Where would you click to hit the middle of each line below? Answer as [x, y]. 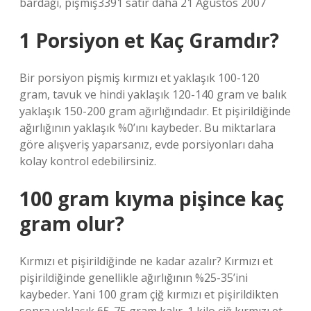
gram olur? [72, 224]
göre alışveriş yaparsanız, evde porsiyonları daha [146, 144]
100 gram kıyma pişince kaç [152, 199]
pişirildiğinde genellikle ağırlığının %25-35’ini [134, 278]
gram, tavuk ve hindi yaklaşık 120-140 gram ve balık [153, 94]
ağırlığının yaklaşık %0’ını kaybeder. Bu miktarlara [148, 128]
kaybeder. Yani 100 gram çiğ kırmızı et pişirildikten [149, 294]
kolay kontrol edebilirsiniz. [88, 161]
